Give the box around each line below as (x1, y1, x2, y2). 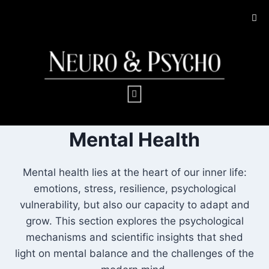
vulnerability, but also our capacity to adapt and (19, 198, 250, 211)
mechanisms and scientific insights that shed (26, 231, 243, 243)
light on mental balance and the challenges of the (15, 247, 254, 259)
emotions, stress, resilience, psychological (33, 182, 236, 195)
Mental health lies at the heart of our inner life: (22, 166, 247, 178)
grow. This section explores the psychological (25, 214, 244, 227)
